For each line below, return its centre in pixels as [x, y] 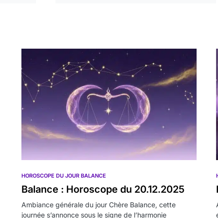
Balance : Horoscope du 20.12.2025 [103, 190]
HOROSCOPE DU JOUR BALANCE [64, 176]
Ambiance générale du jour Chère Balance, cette [99, 205]
